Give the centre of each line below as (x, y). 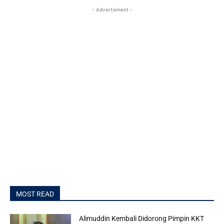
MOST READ (35, 194)
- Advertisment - (112, 9)
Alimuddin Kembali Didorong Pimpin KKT (142, 218)
